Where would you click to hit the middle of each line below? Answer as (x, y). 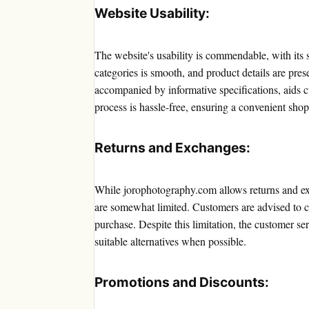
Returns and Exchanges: (172, 148)
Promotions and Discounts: (182, 282)
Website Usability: (152, 13)
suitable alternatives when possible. (170, 241)
